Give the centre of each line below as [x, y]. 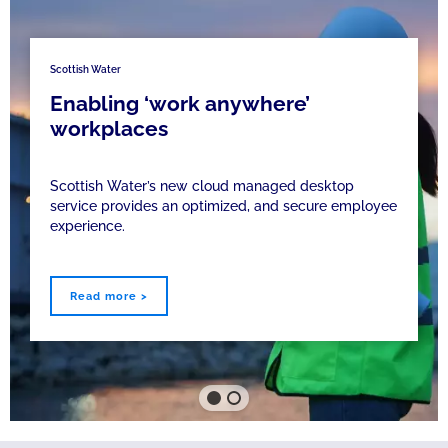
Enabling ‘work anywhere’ [180, 103]
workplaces [109, 128]
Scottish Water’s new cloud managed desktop [202, 186]
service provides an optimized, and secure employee [223, 206]
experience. [87, 226]
